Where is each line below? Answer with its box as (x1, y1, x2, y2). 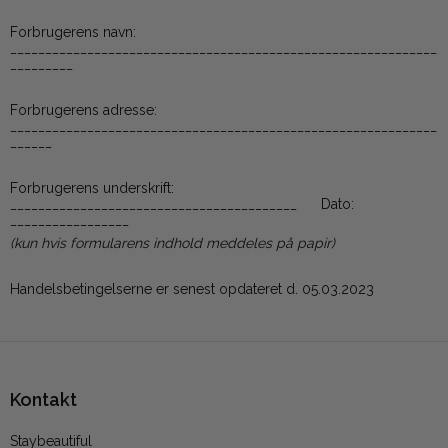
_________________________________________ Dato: (10, 196, 354, 213)
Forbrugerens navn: (10, 24, 136, 41)
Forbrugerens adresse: (10, 102, 161, 119)
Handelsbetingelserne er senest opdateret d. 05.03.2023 (10, 281, 374, 298)
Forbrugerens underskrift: (10, 180, 174, 197)
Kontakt (10, 389, 77, 411)
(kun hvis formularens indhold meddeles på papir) (10, 235, 335, 252)
